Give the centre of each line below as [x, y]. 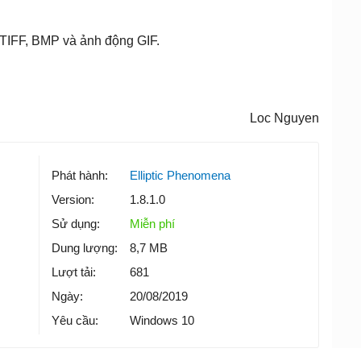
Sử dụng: [76, 223]
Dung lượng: [85, 247]
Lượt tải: [74, 272]
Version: [73, 199]
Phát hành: [80, 175]
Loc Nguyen [284, 118]
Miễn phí [152, 223]
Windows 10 [162, 320]
